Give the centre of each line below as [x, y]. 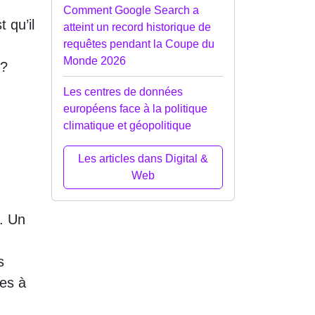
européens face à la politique [135, 108]
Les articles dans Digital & [143, 158]
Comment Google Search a [131, 10]
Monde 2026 [95, 60]
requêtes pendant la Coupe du [139, 44]
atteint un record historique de [137, 27]
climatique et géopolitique [127, 125]
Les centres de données [123, 91]
